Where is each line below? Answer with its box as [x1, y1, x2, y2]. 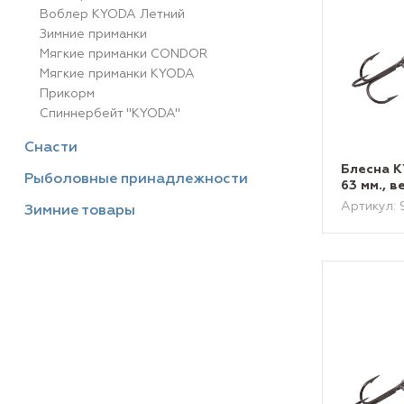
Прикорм [40, 87, 95, 100]
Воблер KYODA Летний [40, 8, 185, 21]
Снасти [24, 141, 78, 155]
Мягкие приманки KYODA [40, 68, 195, 80]
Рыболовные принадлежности [24, 172, 248, 187]
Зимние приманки [40, 28, 147, 41]
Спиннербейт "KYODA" [40, 107, 180, 120]
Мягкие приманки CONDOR [40, 48, 207, 60]
